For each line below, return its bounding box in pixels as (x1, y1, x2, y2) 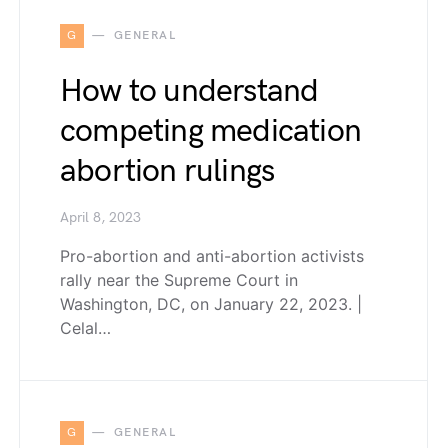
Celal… (60, 317, 111, 338)
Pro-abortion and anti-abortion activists (60, 245, 364, 266)
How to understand (60, 71, 319, 111)
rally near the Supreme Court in (60, 269, 298, 290)
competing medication (60, 111, 361, 151)
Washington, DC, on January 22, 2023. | (60, 293, 362, 314)
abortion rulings (60, 151, 275, 191)
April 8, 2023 (60, 209, 141, 226)
